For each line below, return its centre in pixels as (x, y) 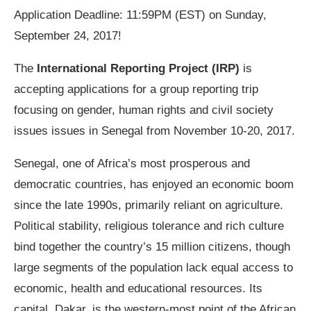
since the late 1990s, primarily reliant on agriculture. (149, 205)
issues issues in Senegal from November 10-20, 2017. (154, 131)
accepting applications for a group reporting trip (136, 90)
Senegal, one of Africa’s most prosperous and (132, 164)
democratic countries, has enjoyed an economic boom (154, 185)
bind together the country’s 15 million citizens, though (152, 247)
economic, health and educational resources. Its (138, 289)
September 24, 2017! (68, 36)
